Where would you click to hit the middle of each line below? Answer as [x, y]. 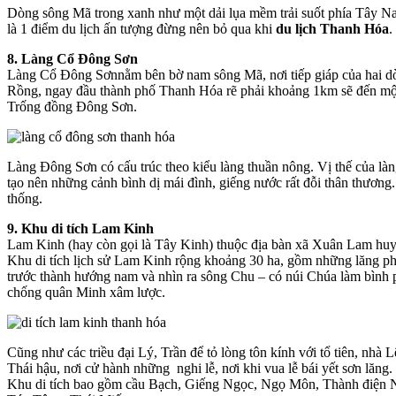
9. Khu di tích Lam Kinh [80, 228]
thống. [25, 198]
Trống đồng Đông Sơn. [72, 106]
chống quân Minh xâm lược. [86, 292]
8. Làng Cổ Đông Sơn [72, 58]
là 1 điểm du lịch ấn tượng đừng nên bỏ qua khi [141, 28]
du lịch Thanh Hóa [332, 28]
